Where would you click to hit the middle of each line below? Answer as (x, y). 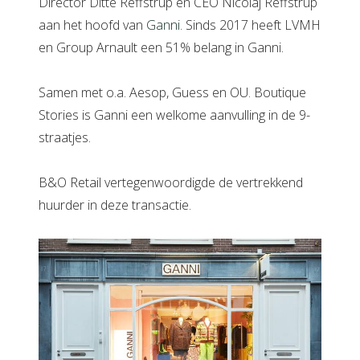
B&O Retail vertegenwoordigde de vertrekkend (171, 182)
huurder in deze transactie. (115, 205)
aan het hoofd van (92, 25)
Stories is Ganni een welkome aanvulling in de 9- (174, 115)
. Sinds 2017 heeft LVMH (250, 25)
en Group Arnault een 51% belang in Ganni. (161, 47)
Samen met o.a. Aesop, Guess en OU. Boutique (172, 92)
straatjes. (65, 137)
